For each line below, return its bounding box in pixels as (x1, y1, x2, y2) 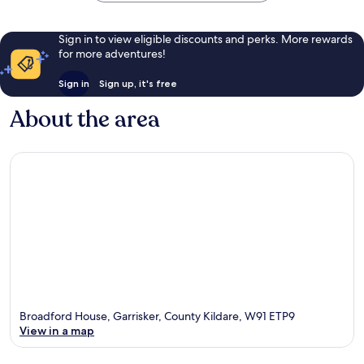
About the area (10, 103, 160, 135)
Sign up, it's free (98, 76, 177, 89)
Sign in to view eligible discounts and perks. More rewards (58, 31, 353, 46)
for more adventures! (58, 45, 166, 61)
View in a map (19, 323, 94, 339)
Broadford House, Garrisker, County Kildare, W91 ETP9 (19, 309, 295, 324)
